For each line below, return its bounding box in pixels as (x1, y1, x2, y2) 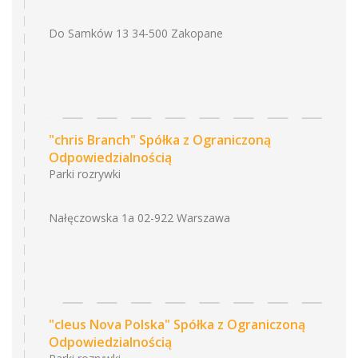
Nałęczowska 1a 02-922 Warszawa (49, 210, 230, 225)
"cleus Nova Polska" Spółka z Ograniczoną (49, 316, 305, 333)
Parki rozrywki (49, 166, 121, 181)
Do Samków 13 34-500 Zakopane (49, 26, 223, 41)
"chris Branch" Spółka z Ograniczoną (49, 131, 271, 149)
